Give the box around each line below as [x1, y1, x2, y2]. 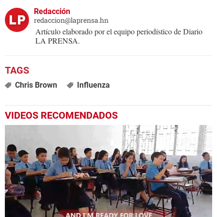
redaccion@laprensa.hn [34, 15, 108, 25]
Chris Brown [15, 80, 57, 90]
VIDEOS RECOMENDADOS [5, 109, 118, 122]
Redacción [34, 7, 70, 16]
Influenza [77, 80, 110, 90]
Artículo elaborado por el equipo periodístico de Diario [35, 26, 202, 37]
